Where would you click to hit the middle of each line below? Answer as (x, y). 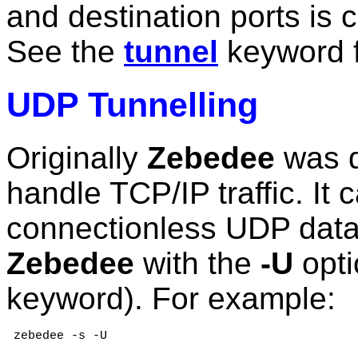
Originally (77, 157)
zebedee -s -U (57, 335)
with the (197, 263)
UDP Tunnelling (132, 104)
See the (65, 51)
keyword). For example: (171, 298)
